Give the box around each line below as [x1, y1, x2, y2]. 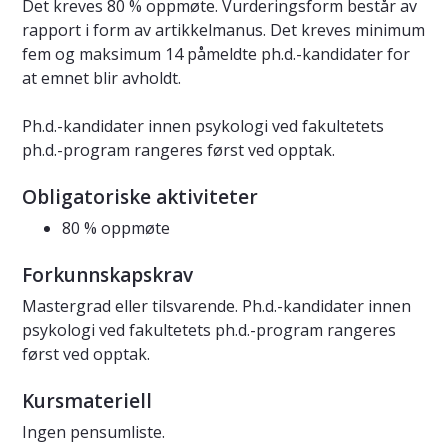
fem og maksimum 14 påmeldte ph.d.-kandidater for [22, 43, 410, 66]
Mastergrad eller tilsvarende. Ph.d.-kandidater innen [22, 295, 411, 318]
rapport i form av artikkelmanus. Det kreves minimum [22, 19, 425, 42]
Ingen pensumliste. [22, 421, 165, 444]
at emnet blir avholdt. [22, 67, 181, 90]
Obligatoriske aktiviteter [22, 184, 258, 211]
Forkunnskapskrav [22, 262, 193, 289]
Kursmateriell [22, 388, 152, 415]
